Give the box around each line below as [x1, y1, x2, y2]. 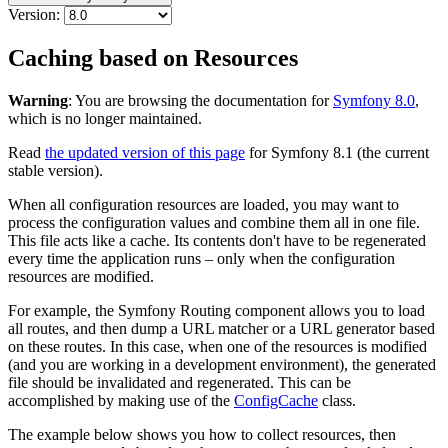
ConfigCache [234, 392, 318, 410]
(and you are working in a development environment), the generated [8, 356, 436, 374]
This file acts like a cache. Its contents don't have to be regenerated [8, 232, 426, 250]
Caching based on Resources [8, 45, 298, 72]
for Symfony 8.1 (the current [245, 144, 429, 162]
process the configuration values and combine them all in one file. [8, 214, 420, 232]
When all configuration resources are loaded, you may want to [8, 196, 399, 214]
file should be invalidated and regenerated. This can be [8, 374, 351, 392]
